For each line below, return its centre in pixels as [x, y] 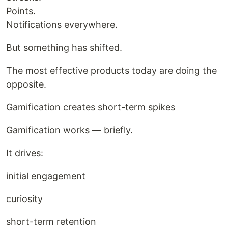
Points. [21, 11]
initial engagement [46, 176]
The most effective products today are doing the [111, 70]
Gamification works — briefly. [69, 130]
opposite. [26, 84]
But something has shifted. [64, 48]
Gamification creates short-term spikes [91, 107]
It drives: [25, 153]
